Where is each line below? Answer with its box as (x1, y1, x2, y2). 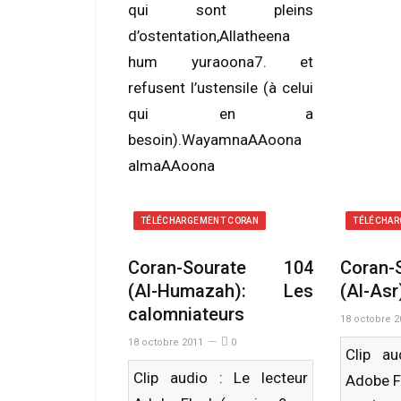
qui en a (128, 105, 314, 123)
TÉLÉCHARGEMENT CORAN (141, 216, 259, 226)
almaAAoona (128, 157, 215, 175)
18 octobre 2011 (128, 337, 203, 348)
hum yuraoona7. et (128, 53, 314, 71)
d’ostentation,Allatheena (128, 27, 290, 45)
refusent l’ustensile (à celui (128, 79, 314, 97)
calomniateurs (128, 303, 244, 325)
